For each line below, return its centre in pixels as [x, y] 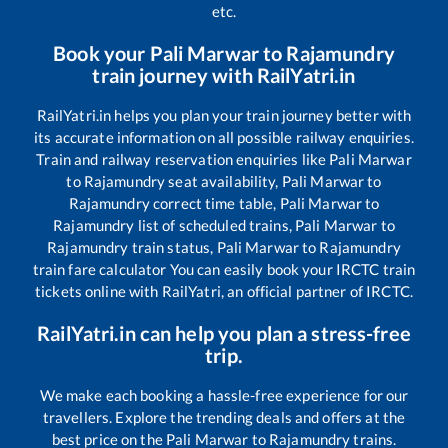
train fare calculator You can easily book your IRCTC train [224, 268]
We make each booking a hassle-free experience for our [224, 394]
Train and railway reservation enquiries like [183, 158]
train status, [172, 246]
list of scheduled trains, [214, 224]
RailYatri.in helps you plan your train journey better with [224, 114]
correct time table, [214, 202]
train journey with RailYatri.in [224, 74]
